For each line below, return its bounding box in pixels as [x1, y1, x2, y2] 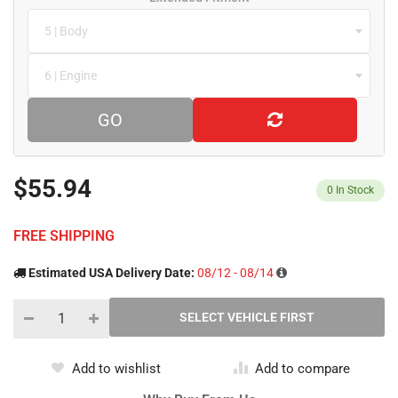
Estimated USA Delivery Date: [28, 265, 195, 280]
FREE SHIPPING [13, 227, 115, 244]
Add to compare [254, 360, 350, 377]
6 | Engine [44, 68, 97, 83]
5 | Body [44, 23, 88, 38]
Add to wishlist [72, 360, 161, 377]
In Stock [336, 183, 374, 196]
